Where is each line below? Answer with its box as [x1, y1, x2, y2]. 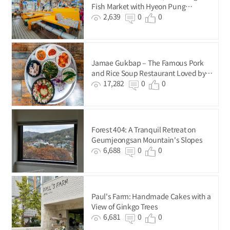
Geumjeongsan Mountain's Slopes [91, 134, 203, 145]
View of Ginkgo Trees [91, 201, 158, 212]
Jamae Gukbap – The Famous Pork [91, 57, 204, 68]
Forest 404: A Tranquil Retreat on [91, 124, 196, 135]
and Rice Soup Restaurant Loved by [91, 67, 206, 78]
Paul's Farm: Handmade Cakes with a [91, 190, 212, 201]
